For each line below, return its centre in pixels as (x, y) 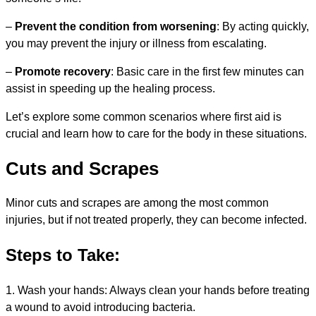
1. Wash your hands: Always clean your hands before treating (158, 291)
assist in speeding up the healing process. (110, 88)
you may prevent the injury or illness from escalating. (136, 43)
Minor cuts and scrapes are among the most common (137, 203)
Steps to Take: (63, 255)
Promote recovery (63, 71)
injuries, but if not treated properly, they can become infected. (156, 220)
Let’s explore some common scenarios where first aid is (144, 116)
